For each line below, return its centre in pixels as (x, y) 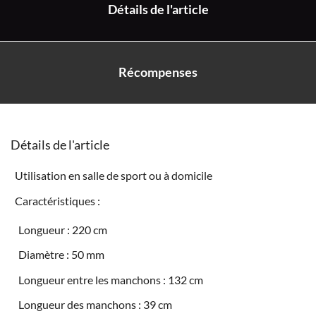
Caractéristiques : (57, 200)
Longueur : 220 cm (63, 230)
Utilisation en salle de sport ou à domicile (113, 176)
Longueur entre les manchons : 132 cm (111, 279)
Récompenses (158, 72)
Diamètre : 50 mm (62, 255)
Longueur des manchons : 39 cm (96, 304)
